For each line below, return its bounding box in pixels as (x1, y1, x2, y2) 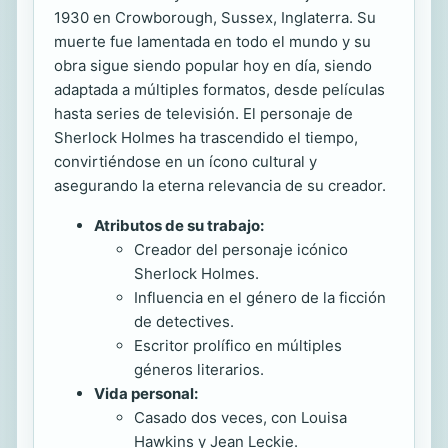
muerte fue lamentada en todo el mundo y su (54, 32, 371, 51)
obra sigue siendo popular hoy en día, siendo (54, 56, 372, 75)
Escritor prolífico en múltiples (134, 336, 342, 355)
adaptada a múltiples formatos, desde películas (54, 80, 385, 99)
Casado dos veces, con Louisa (134, 408, 347, 427)
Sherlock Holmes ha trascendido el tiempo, (54, 128, 358, 147)
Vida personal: (94, 384, 198, 403)
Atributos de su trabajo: (94, 216, 264, 235)
